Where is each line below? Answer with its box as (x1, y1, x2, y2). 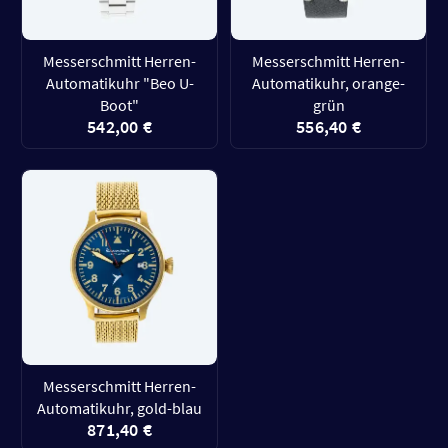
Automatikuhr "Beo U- (45, 72, 194, 93)
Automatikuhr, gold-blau (37, 397, 202, 418)
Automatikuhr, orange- (252, 72, 405, 93)
